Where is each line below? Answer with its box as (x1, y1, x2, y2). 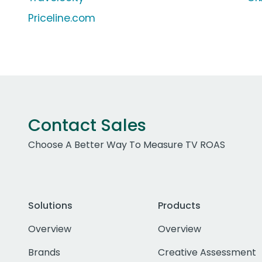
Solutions (28, 199, 73, 213)
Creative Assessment (157, 246, 256, 260)
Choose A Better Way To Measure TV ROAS (28, 138, 225, 152)
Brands (28, 246, 60, 260)
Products (157, 199, 201, 213)
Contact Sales (28, 113, 146, 137)
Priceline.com (28, 11, 95, 26)
